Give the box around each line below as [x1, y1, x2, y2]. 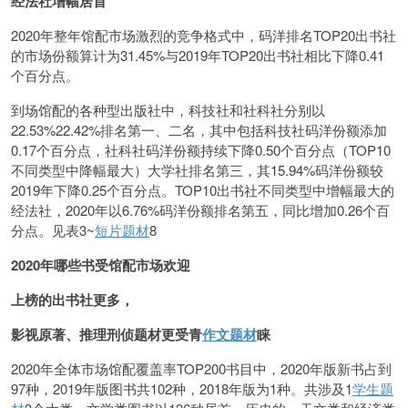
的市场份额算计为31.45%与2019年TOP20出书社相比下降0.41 [11, 46, 384, 65]
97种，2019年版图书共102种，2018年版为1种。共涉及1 [11, 379, 352, 398]
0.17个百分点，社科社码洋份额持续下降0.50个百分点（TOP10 [11, 140, 391, 159]
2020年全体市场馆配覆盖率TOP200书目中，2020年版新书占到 [11, 359, 392, 378]
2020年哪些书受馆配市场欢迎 [11, 255, 190, 275]
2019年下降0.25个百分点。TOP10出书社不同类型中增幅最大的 [11, 180, 394, 199]
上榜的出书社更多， [11, 290, 134, 310]
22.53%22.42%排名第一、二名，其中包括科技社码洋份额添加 [11, 120, 387, 139]
